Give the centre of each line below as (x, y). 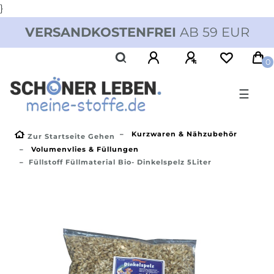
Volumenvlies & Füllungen (84, 149)
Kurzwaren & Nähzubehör (183, 134)
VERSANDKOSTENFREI (100, 32)
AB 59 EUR (213, 32)
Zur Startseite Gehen (71, 136)
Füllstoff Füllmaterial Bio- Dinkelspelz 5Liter (120, 162)
